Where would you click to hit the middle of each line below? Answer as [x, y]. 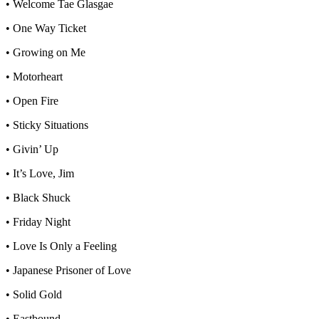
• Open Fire [32, 100]
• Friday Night [38, 221]
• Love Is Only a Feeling [61, 246]
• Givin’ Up [32, 149]
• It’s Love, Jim [40, 173]
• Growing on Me [46, 52]
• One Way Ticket [46, 28]
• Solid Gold [34, 294]
